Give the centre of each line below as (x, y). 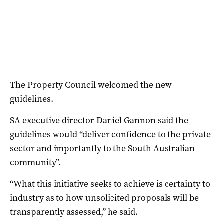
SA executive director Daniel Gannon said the (99, 120)
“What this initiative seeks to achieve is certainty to (110, 184)
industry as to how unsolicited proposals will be (104, 197)
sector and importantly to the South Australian (102, 148)
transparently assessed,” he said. (74, 211)
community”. (35, 162)
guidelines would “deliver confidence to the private (110, 134)
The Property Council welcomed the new (91, 84)
